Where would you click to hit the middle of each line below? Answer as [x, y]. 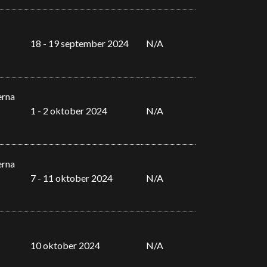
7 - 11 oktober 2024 [71, 178]
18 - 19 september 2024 [79, 43]
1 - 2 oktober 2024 [69, 111]
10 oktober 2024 [65, 245]
